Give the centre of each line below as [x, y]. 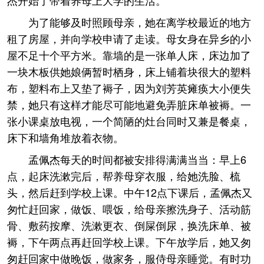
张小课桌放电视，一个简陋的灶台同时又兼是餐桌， [129, 121]
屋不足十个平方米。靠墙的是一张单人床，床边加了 [129, 55]
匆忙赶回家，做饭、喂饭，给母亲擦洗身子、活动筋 [129, 209]
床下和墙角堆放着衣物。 [65, 137]
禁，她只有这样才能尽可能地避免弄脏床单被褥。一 [129, 104]
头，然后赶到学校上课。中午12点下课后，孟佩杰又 [130, 192]
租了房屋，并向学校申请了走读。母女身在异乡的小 [129, 38]
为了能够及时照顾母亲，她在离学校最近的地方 [140, 22]
